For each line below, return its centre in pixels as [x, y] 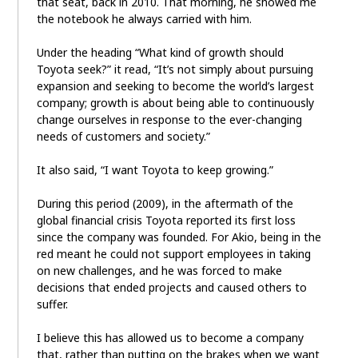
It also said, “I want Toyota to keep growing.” [155, 170]
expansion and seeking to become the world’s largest [175, 86]
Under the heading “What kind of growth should [160, 53]
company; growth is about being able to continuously [175, 103]
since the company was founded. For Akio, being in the [179, 237]
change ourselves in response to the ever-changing [169, 120]
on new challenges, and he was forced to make [159, 271]
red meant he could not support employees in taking [173, 254]
